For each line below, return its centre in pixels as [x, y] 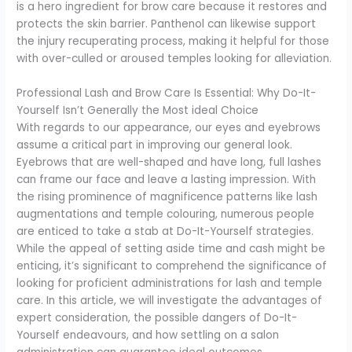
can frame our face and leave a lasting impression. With [167, 179]
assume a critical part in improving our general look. [155, 145]
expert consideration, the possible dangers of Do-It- [157, 317]
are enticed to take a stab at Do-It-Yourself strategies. [165, 231]
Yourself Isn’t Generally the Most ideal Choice [138, 110]
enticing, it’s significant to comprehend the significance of [172, 266]
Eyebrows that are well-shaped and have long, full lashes [169, 162]
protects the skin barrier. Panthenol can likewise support [167, 24]
